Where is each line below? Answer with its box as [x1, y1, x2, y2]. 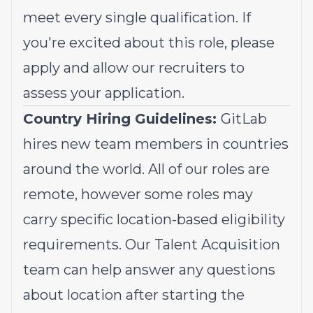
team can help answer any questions [23, 261, 275, 278]
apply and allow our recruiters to [23, 59, 245, 76]
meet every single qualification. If [23, 9, 251, 26]
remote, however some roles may [23, 186, 253, 203]
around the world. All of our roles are [23, 161, 270, 177]
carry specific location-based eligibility [23, 211, 285, 228]
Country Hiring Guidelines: [23, 110, 221, 127]
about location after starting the [23, 286, 245, 303]
